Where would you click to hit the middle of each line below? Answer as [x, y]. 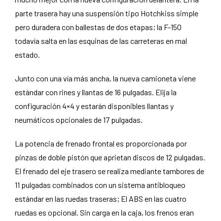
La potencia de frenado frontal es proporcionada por [101, 143]
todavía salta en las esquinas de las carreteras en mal [101, 41]
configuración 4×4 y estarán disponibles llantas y [94, 106]
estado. [27, 55]
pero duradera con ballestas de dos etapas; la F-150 [98, 27]
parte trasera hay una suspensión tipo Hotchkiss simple [107, 13]
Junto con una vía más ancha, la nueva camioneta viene [105, 78]
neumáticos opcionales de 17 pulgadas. [79, 120]
